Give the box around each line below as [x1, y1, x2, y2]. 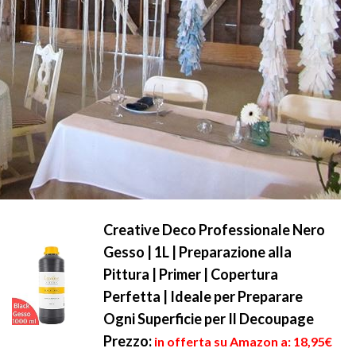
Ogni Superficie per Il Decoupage [103, 310, 314, 327]
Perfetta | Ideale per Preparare [103, 288, 303, 305]
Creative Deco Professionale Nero [103, 221, 325, 238]
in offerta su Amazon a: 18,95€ [154, 334, 332, 349]
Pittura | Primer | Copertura [103, 265, 278, 283]
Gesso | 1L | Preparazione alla [103, 243, 292, 261]
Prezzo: [103, 332, 152, 350]
